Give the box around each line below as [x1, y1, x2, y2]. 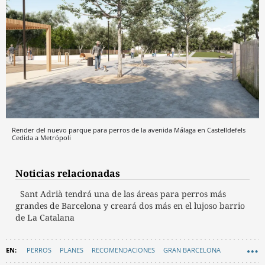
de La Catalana [15, 212, 75, 224]
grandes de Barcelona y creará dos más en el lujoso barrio [15, 200, 245, 212]
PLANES [60, 245, 83, 255]
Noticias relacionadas [15, 167, 120, 180]
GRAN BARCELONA [163, 245, 221, 255]
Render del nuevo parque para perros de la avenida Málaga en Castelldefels [12, 125, 245, 135]
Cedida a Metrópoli [12, 133, 71, 143]
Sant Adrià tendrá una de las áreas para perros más [20, 188, 226, 200]
